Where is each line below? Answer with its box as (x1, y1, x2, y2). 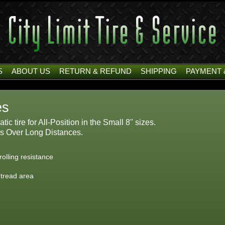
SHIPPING (141, 67, 177, 75)
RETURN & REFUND (59, 67, 132, 75)
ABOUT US (12, 67, 50, 75)
